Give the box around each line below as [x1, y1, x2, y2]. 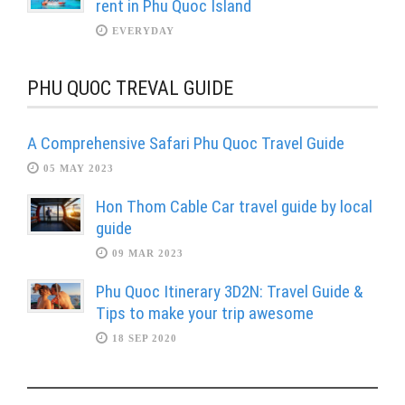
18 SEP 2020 [112, 333, 177, 344]
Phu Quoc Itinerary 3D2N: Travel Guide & [96, 281, 363, 303]
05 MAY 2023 [43, 163, 114, 174]
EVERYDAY [112, 25, 174, 37]
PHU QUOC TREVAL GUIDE [27, 77, 233, 100]
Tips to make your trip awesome [96, 303, 314, 325]
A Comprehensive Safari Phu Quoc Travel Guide [27, 133, 344, 155]
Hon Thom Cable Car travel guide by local [96, 196, 372, 218]
